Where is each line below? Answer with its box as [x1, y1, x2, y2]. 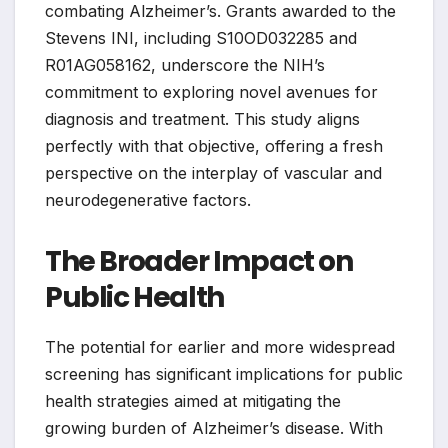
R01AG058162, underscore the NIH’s [45, 54, 325, 75]
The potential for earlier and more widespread [45, 336, 395, 357]
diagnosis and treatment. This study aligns [45, 108, 360, 129]
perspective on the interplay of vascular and [45, 162, 382, 183]
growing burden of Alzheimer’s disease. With [45, 417, 383, 438]
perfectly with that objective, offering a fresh [45, 135, 383, 156]
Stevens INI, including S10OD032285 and [45, 27, 357, 48]
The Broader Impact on [45, 241, 353, 281]
